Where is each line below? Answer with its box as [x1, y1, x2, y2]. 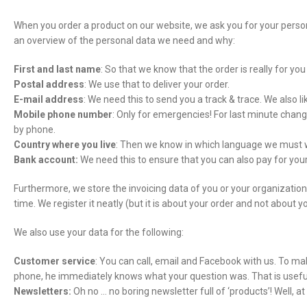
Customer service [14, 256, 95, 267]
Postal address [14, 79, 84, 90]
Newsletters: [14, 286, 71, 297]
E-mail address [14, 94, 84, 105]
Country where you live [14, 139, 116, 150]
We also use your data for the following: [14, 227, 184, 238]
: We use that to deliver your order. [84, 79, 230, 90]
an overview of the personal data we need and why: [14, 35, 235, 46]
